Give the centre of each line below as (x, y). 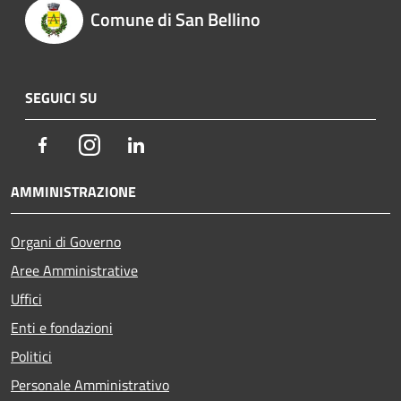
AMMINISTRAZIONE (73, 192)
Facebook (81, 145)
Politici (31, 357)
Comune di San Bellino (175, 19)
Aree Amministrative (74, 271)
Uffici (26, 299)
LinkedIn (172, 145)
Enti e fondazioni (62, 328)
